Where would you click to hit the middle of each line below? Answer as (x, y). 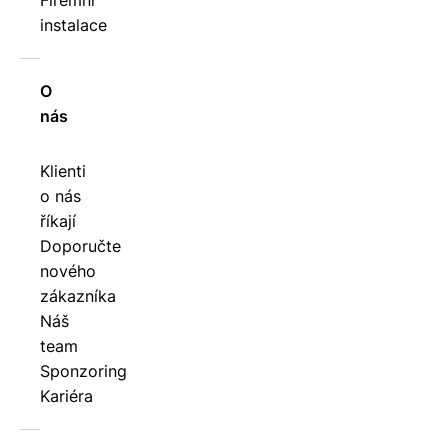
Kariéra (66, 396)
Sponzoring (83, 371)
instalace (73, 25)
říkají (58, 221)
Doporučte (80, 246)
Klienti (63, 171)
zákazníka (78, 296)
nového (68, 271)
